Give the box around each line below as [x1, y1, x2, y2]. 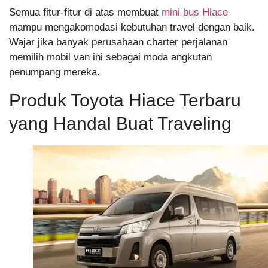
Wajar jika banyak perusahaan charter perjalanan [9, 36, 227, 48]
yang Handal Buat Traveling [9, 113, 232, 133]
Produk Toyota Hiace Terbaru [9, 90, 241, 110]
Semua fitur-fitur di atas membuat [9, 7, 162, 19]
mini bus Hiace [162, 7, 228, 19]
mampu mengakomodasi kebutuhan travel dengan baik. [9, 22, 255, 33]
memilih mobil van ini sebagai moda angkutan [9, 51, 212, 63]
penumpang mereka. [9, 66, 100, 78]
